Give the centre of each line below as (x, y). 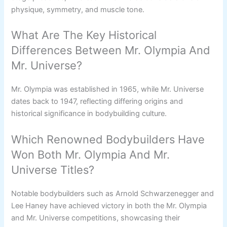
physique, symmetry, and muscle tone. (78, 9)
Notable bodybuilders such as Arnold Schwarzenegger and (113, 193)
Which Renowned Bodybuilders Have (108, 139)
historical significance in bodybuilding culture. (89, 114)
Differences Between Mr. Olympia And (111, 50)
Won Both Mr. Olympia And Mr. (91, 154)
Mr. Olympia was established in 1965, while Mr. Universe (108, 89)
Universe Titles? (53, 169)
